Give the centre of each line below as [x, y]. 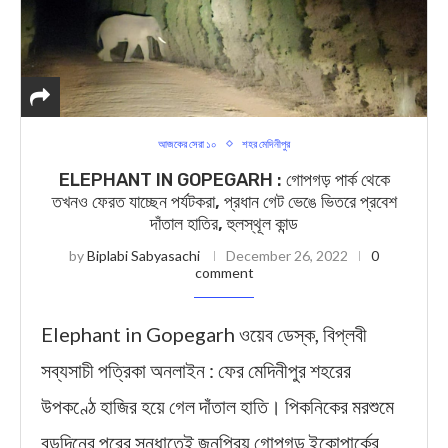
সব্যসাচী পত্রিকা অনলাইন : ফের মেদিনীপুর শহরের [196, 370]
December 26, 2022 [287, 255]
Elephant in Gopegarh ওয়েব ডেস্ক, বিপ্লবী [204, 334]
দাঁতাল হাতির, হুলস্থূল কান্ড [224, 224]
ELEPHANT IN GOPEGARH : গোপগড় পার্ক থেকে [224, 180]
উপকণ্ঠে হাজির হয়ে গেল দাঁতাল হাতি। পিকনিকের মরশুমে [217, 406]
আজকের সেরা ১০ [187, 143]
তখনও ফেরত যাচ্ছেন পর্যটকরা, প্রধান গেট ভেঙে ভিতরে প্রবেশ [224, 202]
